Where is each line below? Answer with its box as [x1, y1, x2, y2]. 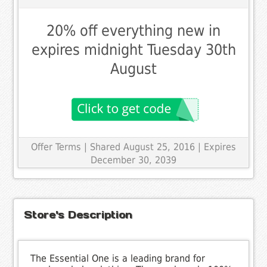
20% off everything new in [46, 21, 221, 39]
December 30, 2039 [91, 154, 176, 166]
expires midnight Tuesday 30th [31, 41, 236, 58]
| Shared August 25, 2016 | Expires [84, 141, 236, 153]
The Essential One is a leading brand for [30, 252, 206, 264]
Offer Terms [31, 141, 81, 153]
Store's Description [24, 207, 133, 221]
